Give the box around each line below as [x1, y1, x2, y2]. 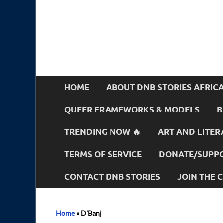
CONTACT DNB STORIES [64, 171, 160, 182]
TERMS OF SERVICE [64, 148, 142, 159]
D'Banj [81, 209, 102, 217]
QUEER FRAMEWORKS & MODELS [64, 104, 200, 114]
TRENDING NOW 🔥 [64, 126, 141, 137]
